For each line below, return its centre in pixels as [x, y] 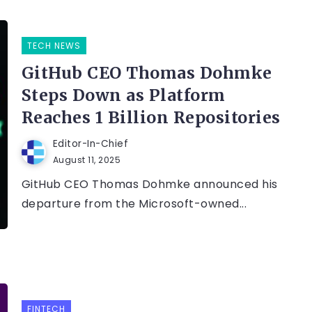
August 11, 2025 [87, 160]
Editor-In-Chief [91, 144]
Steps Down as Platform [123, 95]
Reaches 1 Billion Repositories [151, 118]
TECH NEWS [54, 46]
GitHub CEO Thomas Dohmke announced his [149, 185]
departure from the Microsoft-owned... [134, 204]
